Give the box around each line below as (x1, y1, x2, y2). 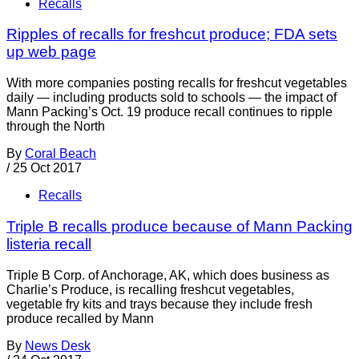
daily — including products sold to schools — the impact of (6, 91, 337, 105)
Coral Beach (25, 147, 96, 161)
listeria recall (6, 235, 91, 252)
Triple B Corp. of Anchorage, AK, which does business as (6, 268, 329, 282)
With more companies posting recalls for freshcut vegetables (6, 76, 347, 91)
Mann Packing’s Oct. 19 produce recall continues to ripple (6, 105, 333, 119)
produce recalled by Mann (6, 311, 154, 325)
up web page (6, 43, 96, 61)
